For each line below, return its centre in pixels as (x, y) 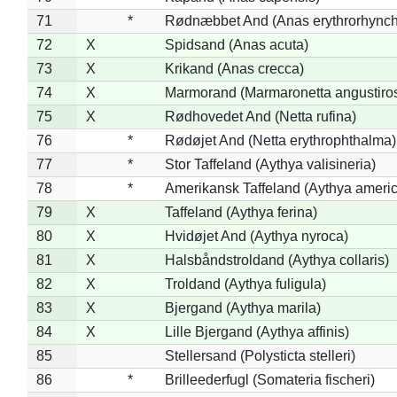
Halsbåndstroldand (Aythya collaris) (276, 260)
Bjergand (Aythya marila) (242, 307)
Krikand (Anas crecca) (234, 68)
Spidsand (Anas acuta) (236, 44)
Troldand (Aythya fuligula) (245, 284)
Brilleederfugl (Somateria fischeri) (269, 379)
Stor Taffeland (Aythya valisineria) (270, 164)
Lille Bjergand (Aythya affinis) (257, 331)
